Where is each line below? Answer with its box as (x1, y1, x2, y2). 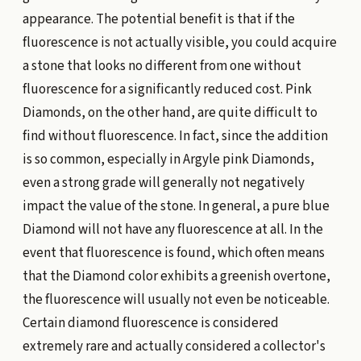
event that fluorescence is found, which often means (22, 243, 325, 263)
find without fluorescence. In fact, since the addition (22, 126, 328, 146)
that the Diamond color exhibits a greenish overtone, (22, 266, 330, 286)
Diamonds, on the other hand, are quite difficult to (22, 102, 317, 122)
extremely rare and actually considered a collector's (22, 336, 326, 356)
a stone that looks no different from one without (22, 56, 301, 76)
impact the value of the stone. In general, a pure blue (22, 196, 330, 216)
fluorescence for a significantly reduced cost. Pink (22, 79, 312, 99)
